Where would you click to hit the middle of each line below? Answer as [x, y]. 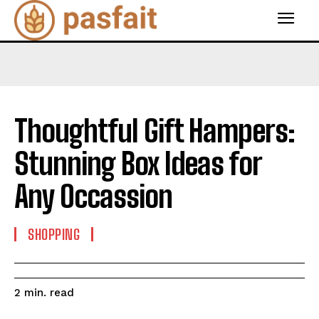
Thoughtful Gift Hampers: [155, 131]
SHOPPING [54, 234]
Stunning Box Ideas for [138, 163]
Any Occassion [93, 196]
